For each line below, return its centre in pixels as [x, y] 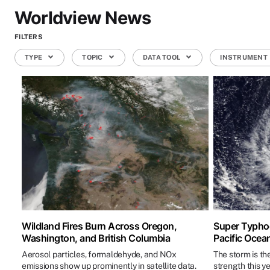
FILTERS [29, 37]
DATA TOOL [162, 58]
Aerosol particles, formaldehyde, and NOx [99, 255]
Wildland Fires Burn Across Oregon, [99, 226]
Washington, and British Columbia [96, 238]
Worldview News [83, 18]
